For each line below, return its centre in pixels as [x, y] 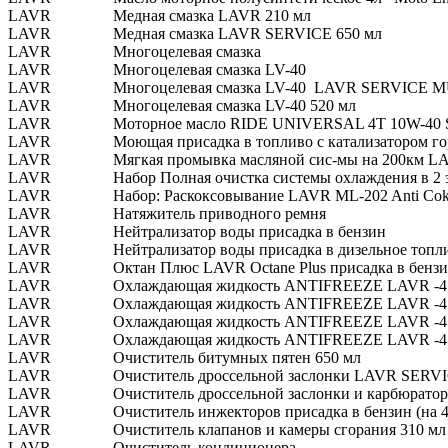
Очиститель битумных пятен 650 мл [237, 357]
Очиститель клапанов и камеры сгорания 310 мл [279, 429]
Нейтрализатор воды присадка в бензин [249, 231]
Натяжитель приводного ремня [219, 213]
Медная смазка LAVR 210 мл [212, 15]
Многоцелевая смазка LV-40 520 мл [234, 105]
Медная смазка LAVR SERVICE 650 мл [247, 33]
